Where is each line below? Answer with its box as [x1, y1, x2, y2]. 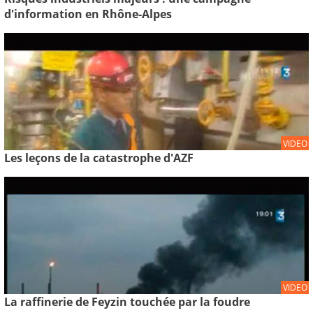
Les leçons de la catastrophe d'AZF [4, 150, 194, 166]
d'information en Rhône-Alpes [4, 6, 172, 22]
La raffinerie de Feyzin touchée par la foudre [4, 294, 250, 310]
